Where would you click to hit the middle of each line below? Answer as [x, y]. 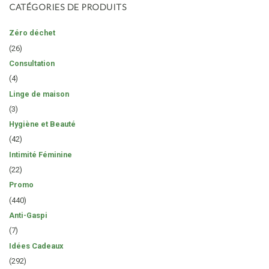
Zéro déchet [32, 33]
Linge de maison [39, 94]
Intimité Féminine [41, 154]
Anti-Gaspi [28, 215]
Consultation [32, 63]
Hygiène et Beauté [42, 124]
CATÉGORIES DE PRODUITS [68, 7]
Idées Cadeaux [36, 246]
